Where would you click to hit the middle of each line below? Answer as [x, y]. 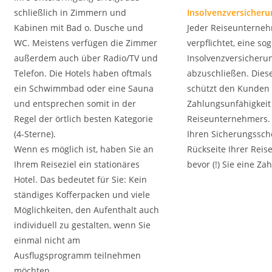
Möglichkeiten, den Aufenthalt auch [87, 210]
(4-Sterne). [35, 134]
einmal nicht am [47, 240]
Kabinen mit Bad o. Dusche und [79, 28]
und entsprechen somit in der [75, 104]
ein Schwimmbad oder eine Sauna [84, 88]
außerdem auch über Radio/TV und [86, 58]
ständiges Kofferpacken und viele [82, 195]
